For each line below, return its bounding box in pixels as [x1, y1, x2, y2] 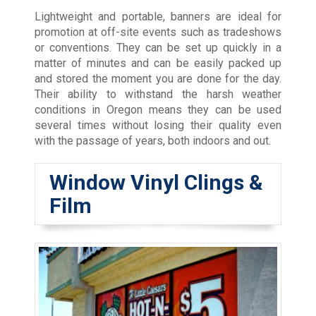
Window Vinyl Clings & [49, 170, 263, 195]
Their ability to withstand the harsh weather [34, 87, 282, 102]
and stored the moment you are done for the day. [34, 72, 282, 86]
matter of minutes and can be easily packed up [34, 56, 282, 71]
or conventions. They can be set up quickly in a [34, 41, 282, 55]
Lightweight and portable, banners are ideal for [34, 10, 282, 24]
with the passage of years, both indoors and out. [34, 134, 271, 148]
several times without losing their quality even [34, 119, 282, 133]
